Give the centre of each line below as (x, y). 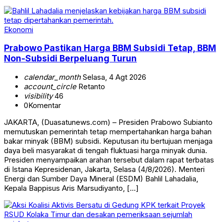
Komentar (45, 105)
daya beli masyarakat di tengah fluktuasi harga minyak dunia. (106, 150)
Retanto (91, 86)
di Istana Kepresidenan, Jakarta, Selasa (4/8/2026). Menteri (104, 169)
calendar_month (52, 77)
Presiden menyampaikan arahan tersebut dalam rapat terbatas (109, 160)
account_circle (50, 86)
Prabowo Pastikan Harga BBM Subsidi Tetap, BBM (110, 48)
